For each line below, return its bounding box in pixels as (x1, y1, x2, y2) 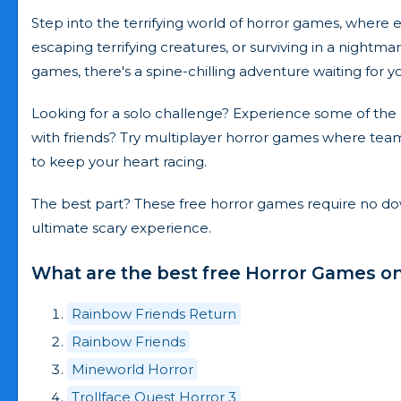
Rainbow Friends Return (72, 305, 236, 323)
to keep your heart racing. (31, 153, 207, 171)
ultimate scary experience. (31, 219, 211, 237)
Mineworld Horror (72, 361, 193, 379)
